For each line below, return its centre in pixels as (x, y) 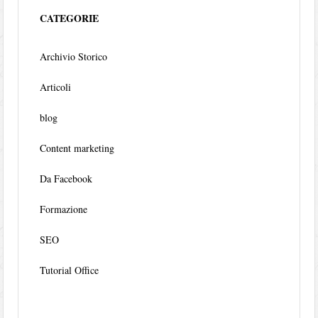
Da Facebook (66, 179)
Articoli (56, 87)
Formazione (64, 209)
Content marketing (77, 148)
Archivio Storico (74, 57)
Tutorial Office (70, 270)
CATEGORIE (70, 18)
